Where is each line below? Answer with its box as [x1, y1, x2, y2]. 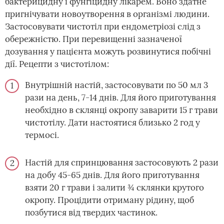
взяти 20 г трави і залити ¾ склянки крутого [25, 181, 204, 193]
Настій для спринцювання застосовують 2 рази [25, 156, 218, 168]
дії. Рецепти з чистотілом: [5, 58, 109, 69]
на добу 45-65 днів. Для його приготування [25, 169, 199, 180]
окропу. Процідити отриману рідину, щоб [25, 194, 194, 205]
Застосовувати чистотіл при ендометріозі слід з [5, 20, 200, 32]
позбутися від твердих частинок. [25, 206, 157, 218]
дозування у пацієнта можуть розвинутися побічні [5, 45, 211, 57]
